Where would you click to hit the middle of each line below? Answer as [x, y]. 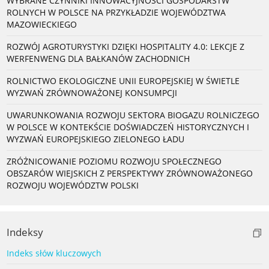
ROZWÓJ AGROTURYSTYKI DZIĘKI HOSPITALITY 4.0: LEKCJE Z [125, 46]
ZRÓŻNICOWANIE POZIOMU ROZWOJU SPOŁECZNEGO [114, 161]
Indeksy [25, 232]
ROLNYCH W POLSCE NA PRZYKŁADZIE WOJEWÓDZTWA [116, 12]
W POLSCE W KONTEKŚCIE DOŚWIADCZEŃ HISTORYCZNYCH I [128, 127]
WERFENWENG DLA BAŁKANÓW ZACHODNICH [98, 58]
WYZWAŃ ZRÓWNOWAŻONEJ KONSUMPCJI [92, 92]
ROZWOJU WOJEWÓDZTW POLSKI [73, 185]
